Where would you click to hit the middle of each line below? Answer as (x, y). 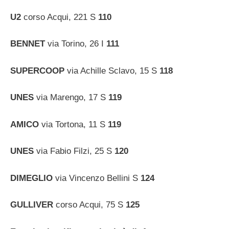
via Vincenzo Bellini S (98, 178)
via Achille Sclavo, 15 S (113, 71)
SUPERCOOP (39, 71)
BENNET (29, 44)
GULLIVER (33, 205)
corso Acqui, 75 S (91, 205)
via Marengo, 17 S (72, 98)
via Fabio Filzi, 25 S (75, 151)
